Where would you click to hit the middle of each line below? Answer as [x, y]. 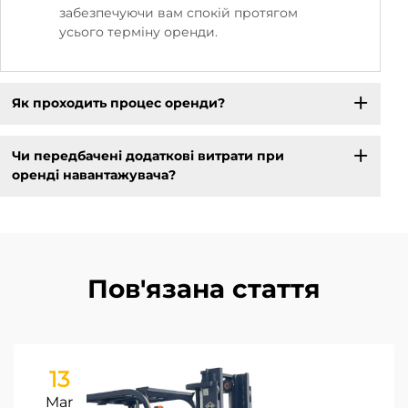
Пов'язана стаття [204, 288]
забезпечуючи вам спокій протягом [178, 12]
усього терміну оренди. [138, 31]
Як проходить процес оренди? [118, 103]
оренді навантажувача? [93, 175]
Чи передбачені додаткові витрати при [148, 156]
